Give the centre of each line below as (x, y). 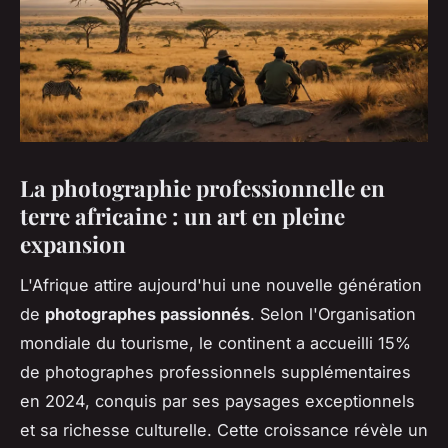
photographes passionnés (147, 313)
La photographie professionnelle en (202, 187)
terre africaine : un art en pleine (182, 215)
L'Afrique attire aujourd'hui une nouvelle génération (221, 284)
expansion (73, 243)
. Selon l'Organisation (333, 313)
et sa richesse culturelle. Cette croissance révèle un (224, 429)
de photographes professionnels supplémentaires (215, 371)
